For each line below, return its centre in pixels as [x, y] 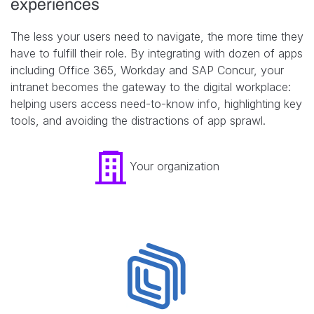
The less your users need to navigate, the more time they [157, 36]
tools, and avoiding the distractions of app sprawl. [138, 120]
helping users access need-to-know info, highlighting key [156, 103]
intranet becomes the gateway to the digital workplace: [151, 87]
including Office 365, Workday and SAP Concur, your [147, 70]
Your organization [174, 166]
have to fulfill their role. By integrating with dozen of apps [157, 53]
